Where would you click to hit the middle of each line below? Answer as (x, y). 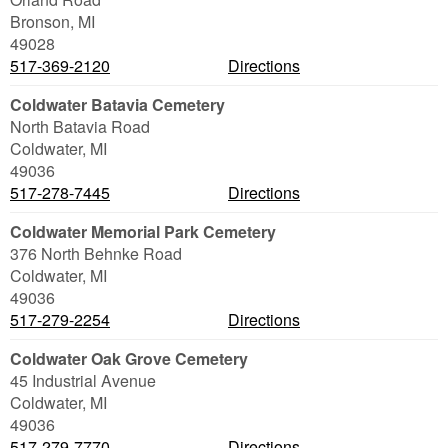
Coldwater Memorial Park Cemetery (143, 231)
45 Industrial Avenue (83, 380)
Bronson (40, 21)
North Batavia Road (80, 126)
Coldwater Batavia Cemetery (117, 104)
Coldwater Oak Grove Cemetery (129, 358)
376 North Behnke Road (96, 253)
